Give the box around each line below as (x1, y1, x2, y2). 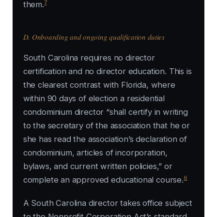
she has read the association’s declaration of (23, 134, 187, 144)
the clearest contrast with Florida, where (23, 80, 175, 90)
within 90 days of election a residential (23, 93, 165, 104)
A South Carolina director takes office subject (23, 198, 192, 208)
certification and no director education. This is (23, 66, 192, 77)
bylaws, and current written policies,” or (23, 161, 172, 171)
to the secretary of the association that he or (23, 121, 190, 131)
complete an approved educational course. (23, 175, 184, 185)
